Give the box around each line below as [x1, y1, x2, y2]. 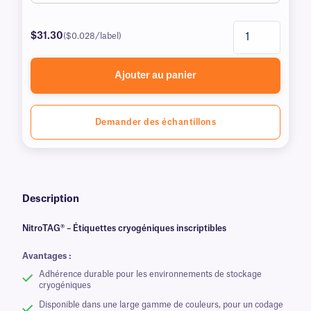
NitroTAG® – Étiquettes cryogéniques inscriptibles [22, 224, 226, 233]
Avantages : [22, 251, 72, 260]
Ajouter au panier [115, 70, 196, 81]
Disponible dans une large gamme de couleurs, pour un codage [39, 300, 283, 309]
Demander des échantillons [94, 117, 217, 126]
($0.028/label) [63, 31, 121, 40]
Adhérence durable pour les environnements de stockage [39, 269, 262, 278]
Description [22, 194, 79, 204]
